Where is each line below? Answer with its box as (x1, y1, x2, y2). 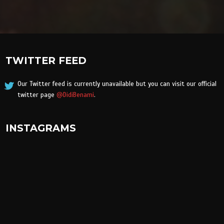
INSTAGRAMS (5, 122, 76, 134)
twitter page (17, 91, 56, 99)
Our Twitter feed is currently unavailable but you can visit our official (17, 80, 216, 88)
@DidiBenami (56, 91, 94, 99)
